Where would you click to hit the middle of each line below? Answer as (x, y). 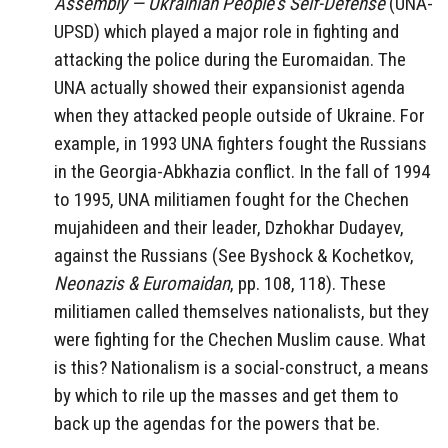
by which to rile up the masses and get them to (226, 396)
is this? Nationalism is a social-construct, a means (241, 368)
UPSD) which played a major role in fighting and (226, 32)
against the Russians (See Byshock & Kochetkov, (234, 256)
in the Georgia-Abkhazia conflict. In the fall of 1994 (242, 172)
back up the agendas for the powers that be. (219, 424)
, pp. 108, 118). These (308, 284)
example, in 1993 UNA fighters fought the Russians (240, 144)
